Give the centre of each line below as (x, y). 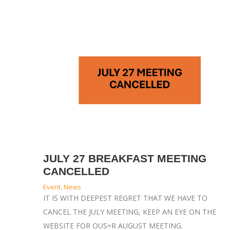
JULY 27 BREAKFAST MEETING (124, 159)
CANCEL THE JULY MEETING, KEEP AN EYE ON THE (129, 212)
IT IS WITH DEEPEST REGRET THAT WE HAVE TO (125, 198)
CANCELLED (76, 171)
